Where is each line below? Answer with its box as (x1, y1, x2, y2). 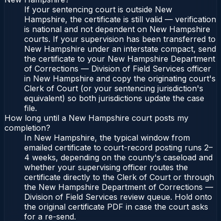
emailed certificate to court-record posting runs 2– (24, 143, 213, 153)
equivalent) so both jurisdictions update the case (24, 93, 204, 104)
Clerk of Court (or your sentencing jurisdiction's (24, 83, 203, 94)
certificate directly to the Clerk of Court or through (24, 172, 214, 183)
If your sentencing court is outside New (24, 4, 172, 15)
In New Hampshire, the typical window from (24, 133, 190, 143)
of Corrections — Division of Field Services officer (24, 64, 211, 74)
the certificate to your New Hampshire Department (24, 54, 215, 64)
